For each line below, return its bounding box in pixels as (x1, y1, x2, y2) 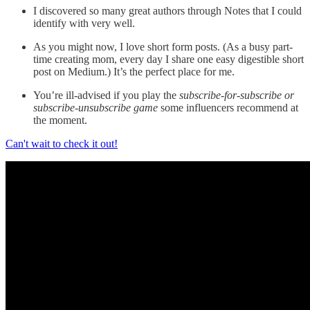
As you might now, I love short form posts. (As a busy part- (33, 41, 293, 53)
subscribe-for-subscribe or (179, 89, 294, 102)
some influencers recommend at (158, 102, 298, 114)
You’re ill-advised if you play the (33, 89, 179, 102)
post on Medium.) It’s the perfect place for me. (33, 66, 235, 78)
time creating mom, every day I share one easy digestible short (33, 53, 304, 66)
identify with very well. (33, 17, 135, 30)
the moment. (33, 114, 87, 127)
